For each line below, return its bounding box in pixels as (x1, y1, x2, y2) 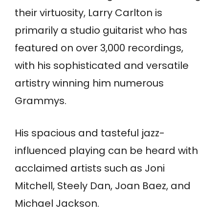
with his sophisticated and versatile (15, 59, 189, 73)
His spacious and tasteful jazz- (15, 126, 165, 140)
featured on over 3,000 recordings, (15, 41, 183, 55)
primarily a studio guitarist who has (15, 23, 187, 38)
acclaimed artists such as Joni (15, 161, 165, 175)
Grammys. (15, 94, 66, 108)
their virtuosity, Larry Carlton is (15, 6, 162, 20)
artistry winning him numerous (15, 76, 164, 90)
